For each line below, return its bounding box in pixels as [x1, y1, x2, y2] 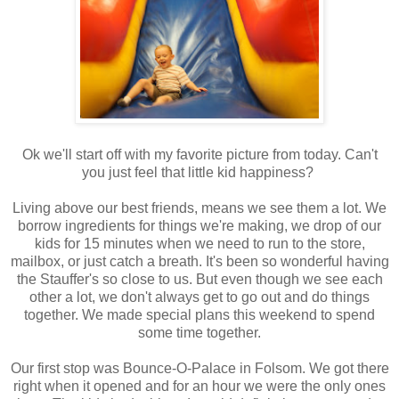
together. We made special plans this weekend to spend [24, 307, 375, 323]
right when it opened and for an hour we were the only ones [13, 379, 386, 395]
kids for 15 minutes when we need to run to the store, [34, 236, 365, 252]
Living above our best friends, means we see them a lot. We [12, 200, 387, 216]
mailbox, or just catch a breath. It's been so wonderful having [10, 254, 389, 270]
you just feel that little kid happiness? [82, 165, 317, 181]
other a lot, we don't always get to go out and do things [29, 289, 370, 305]
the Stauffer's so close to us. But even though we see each [16, 272, 383, 288]
